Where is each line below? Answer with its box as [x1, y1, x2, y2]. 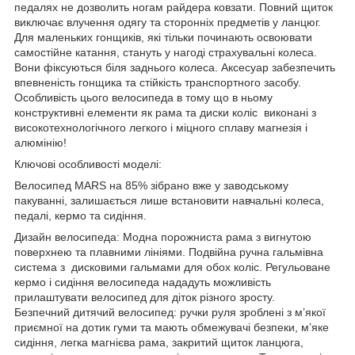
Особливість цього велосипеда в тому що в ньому [14, 90, 273, 104]
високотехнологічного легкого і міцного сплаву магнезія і [14, 120, 307, 134]
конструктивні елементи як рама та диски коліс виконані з [14, 105, 316, 119]
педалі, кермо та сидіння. [14, 208, 147, 222]
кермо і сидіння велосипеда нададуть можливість [14, 275, 271, 288]
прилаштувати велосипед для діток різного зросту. [14, 290, 275, 303]
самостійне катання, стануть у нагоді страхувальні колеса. [14, 45, 317, 59]
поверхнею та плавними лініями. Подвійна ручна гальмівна [14, 245, 323, 258]
